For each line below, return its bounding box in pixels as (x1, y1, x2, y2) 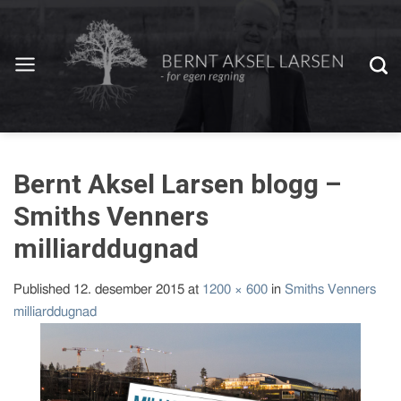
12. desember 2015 (73, 283, 184, 296)
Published (13, 283, 73, 296)
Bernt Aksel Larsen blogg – (13, 168, 341, 200)
